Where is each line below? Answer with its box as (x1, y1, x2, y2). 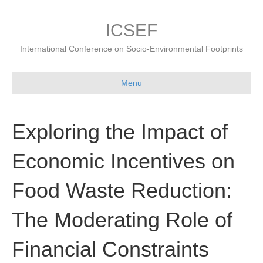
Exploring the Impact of (12, 120, 228, 144)
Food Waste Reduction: (12, 178, 232, 203)
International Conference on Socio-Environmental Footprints (20, 44, 243, 53)
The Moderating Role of (12, 208, 232, 232)
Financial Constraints (12, 237, 209, 261)
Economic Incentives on (12, 149, 235, 173)
